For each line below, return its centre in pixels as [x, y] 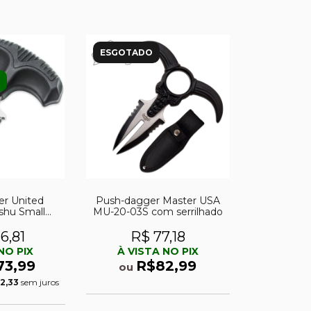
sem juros [40, 283]
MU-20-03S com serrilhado [158, 212]
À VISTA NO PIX [158, 252]
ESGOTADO [126, 52]
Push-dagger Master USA [158, 201]
